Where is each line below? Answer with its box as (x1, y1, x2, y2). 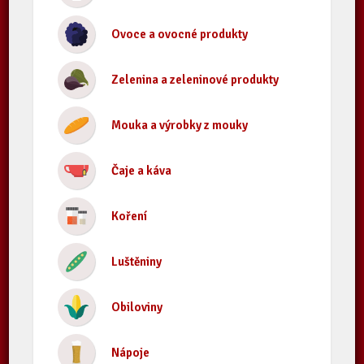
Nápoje (111, 345, 150, 360)
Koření (111, 209, 148, 223)
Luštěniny (111, 254, 162, 269)
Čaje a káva (111, 163, 172, 178)
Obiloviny (111, 300, 163, 314)
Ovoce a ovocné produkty (111, 27, 249, 41)
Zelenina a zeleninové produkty (111, 72, 279, 87)
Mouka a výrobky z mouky (111, 118, 249, 132)
